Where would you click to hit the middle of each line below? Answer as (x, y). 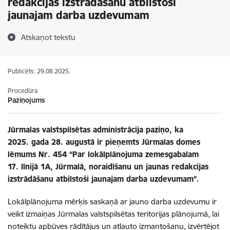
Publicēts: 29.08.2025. (39, 71)
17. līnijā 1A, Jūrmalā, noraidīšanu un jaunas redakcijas (108, 167)
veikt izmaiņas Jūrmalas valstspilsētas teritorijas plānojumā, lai (113, 214)
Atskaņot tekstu (48, 37)
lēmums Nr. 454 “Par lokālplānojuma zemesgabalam (103, 154)
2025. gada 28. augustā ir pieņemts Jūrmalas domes (104, 142)
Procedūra (23, 91)
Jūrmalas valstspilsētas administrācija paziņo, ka (95, 130)
